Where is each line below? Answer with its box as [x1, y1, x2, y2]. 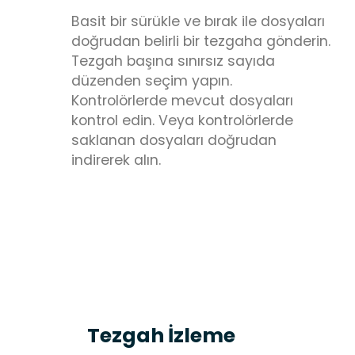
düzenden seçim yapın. [71, 71, 232, 90]
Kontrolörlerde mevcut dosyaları [71, 90, 293, 110]
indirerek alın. [71, 150, 161, 170]
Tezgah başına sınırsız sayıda [71, 51, 275, 71]
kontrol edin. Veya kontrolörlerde [71, 110, 293, 130]
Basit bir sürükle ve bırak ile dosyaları [71, 11, 325, 31]
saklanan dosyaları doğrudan [71, 130, 277, 150]
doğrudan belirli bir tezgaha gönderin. [71, 31, 330, 51]
